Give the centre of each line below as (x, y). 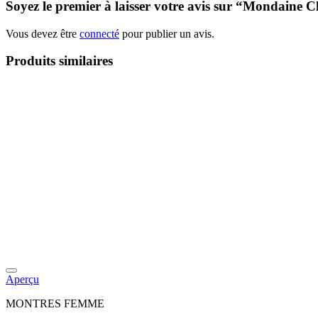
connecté (99, 33)
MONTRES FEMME (55, 304)
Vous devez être (43, 33)
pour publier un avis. (167, 33)
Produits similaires (59, 61)
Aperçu (22, 280)
